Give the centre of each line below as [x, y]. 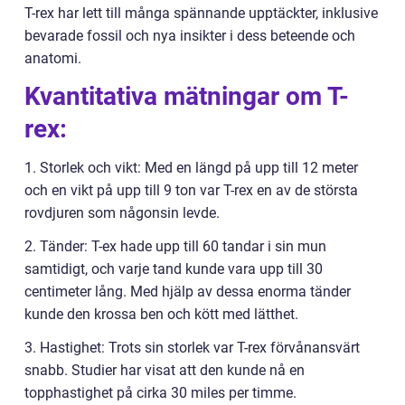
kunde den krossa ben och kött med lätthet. [161, 314]
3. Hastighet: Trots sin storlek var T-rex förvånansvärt [192, 347]
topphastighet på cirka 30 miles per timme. [160, 392]
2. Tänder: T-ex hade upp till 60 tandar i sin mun [175, 246]
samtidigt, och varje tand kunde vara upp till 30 [174, 268]
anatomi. [53, 58]
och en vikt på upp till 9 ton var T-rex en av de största [191, 190]
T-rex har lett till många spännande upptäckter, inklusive [201, 13]
